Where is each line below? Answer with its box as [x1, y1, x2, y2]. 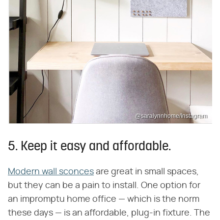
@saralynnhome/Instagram [135, 112, 207, 120]
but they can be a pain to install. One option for [8, 181, 200, 191]
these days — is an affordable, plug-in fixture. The [8, 209, 210, 218]
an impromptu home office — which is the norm [8, 195, 199, 204]
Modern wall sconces [8, 167, 94, 177]
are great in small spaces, [94, 167, 199, 177]
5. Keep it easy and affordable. [8, 140, 171, 154]
